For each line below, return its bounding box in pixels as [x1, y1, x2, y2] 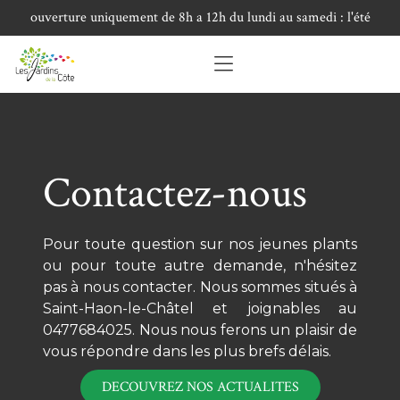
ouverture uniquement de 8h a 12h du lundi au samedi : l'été [29, 8, 371, 27]
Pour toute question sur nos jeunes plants [43, 236, 357, 253]
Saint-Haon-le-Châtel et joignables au [43, 300, 357, 317]
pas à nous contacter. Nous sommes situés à [43, 279, 357, 296]
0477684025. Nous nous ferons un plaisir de [43, 321, 357, 338]
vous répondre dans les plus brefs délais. [43, 343, 331, 360]
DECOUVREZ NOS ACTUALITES [101, 378, 299, 396]
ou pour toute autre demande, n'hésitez [43, 257, 357, 274]
